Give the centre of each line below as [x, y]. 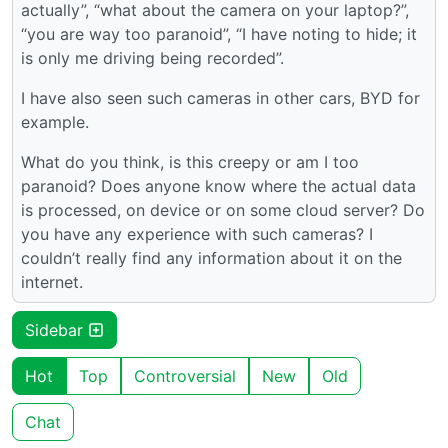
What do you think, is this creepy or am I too [190, 161]
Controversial [185, 375]
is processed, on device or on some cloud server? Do [223, 209]
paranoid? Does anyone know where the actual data [218, 185]
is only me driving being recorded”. [152, 57]
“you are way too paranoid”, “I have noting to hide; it [219, 33]
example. [55, 121]
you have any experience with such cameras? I [197, 233]
